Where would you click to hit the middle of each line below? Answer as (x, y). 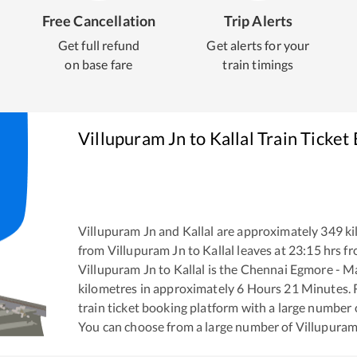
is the (222, 269)
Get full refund (99, 45)
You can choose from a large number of (187, 327)
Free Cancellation (99, 21)
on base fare (99, 64)
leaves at (260, 250)
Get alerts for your (258, 45)
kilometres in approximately (158, 288)
